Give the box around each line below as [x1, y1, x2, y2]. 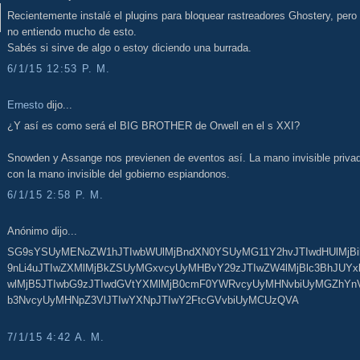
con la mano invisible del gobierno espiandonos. [7, 168, 230, 181]
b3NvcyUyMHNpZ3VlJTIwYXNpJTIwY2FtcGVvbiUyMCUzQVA [7, 294, 299, 307]
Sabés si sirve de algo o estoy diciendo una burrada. [7, 42, 252, 55]
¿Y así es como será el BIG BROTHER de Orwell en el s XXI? [7, 120, 300, 133]
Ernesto [7, 98, 43, 111]
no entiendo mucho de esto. [7, 26, 137, 39]
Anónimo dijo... [7, 224, 77, 237]
